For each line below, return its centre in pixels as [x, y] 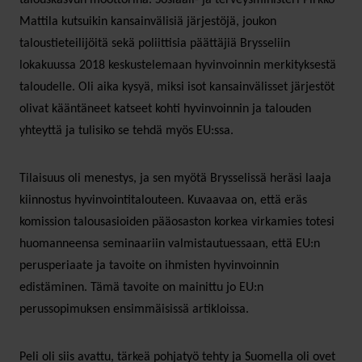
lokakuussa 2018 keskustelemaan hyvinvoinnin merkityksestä [178, 65]
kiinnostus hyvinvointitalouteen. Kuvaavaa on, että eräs [163, 200]
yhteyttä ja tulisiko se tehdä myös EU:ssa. [126, 130]
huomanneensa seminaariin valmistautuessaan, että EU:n [170, 244]
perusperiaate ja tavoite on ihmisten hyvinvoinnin [149, 265]
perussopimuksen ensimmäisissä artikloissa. [134, 309]
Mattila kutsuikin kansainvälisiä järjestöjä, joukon [148, 21]
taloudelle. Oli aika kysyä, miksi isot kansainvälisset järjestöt [177, 87]
